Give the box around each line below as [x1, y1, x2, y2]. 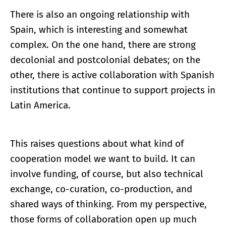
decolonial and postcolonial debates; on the [10, 53, 200, 66]
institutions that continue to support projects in [10, 84, 215, 96]
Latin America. [10, 99, 71, 111]
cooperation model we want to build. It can [10, 152, 195, 164]
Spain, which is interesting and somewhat [10, 23, 188, 35]
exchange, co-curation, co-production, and [10, 183, 192, 195]
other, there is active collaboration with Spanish [10, 69, 214, 81]
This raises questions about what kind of [10, 137, 184, 149]
